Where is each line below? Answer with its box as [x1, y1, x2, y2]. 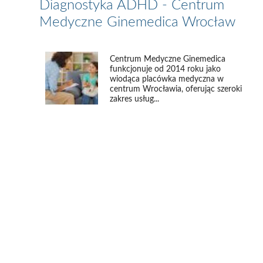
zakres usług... [110, 95, 160, 103]
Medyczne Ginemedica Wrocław [39, 15, 236, 29]
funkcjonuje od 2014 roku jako [110, 65, 221, 73]
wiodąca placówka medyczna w [110, 75, 224, 83]
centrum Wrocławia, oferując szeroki [110, 85, 242, 93]
